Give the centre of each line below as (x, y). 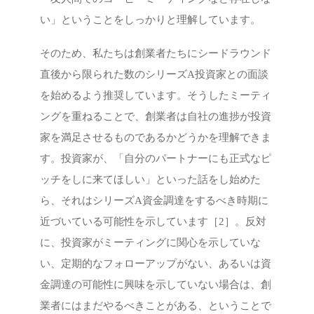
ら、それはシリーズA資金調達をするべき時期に (155, 200)
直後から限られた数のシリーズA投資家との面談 (155, 74)
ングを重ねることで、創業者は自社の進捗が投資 (156, 116)
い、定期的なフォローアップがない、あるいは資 (156, 263)
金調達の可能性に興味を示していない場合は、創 (156, 284)
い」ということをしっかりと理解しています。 (151, 20)
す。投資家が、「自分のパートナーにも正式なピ (156, 158)
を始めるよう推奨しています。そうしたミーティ (156, 95)
